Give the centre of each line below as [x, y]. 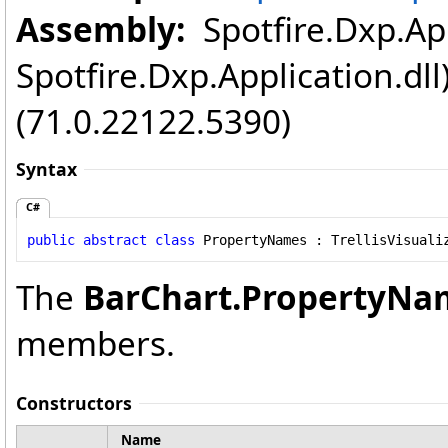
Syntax [46, 169]
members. [95, 343]
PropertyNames [255, 239]
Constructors [74, 403]
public [51, 239]
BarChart [157, 297]
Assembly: [100, 29]
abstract [115, 239]
